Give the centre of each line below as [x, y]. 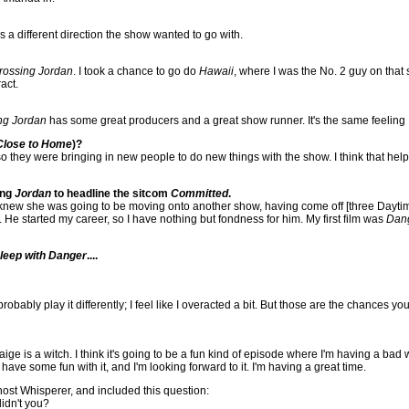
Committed [199, 194]
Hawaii [216, 71]
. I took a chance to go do [136, 71]
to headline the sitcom [111, 194]
